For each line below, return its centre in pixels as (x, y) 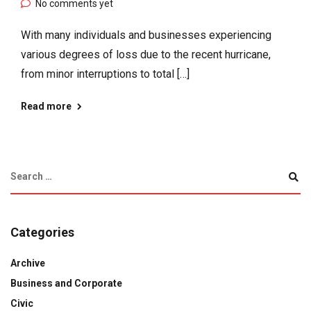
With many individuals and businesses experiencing (146, 35)
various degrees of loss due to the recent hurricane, (146, 55)
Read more (46, 107)
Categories (42, 233)
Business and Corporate (66, 284)
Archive (28, 263)
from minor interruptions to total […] (105, 74)
